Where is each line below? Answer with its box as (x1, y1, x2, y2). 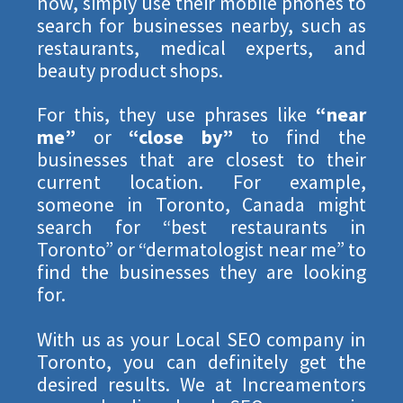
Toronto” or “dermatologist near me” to (37, 237, 366, 263)
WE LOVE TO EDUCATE (93, 293, 310, 314)
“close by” (129, 124, 234, 150)
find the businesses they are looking (37, 259, 366, 285)
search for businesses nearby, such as (37, 13, 366, 39)
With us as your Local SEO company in (37, 326, 366, 352)
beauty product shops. (37, 58, 223, 84)
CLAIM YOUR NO (79, 340, 324, 374)
